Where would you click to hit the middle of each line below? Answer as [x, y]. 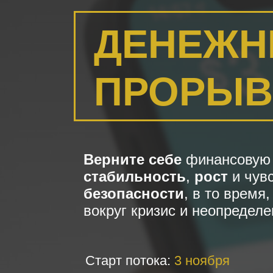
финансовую [226, 159]
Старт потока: [130, 261]
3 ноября [202, 261]
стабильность [135, 176]
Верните [114, 159]
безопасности [134, 193]
